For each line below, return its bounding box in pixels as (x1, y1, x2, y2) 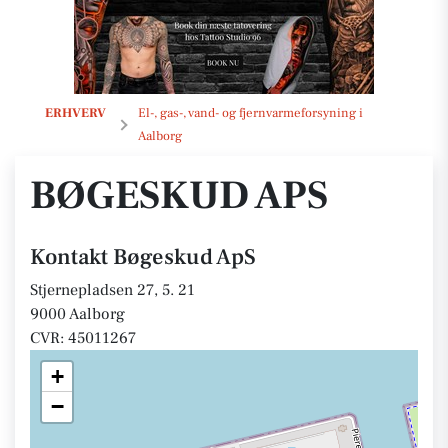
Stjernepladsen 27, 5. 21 (30, 280, 195, 300)
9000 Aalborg (30, 304, 125, 324)
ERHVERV (45, 105, 106, 121)
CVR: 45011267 (30, 328, 136, 348)
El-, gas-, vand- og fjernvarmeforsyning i (137, 105, 363, 121)
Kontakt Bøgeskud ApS (30, 243, 256, 271)
